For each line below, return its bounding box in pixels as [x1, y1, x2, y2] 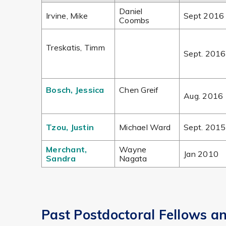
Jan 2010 [184, 149, 218, 159]
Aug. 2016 [184, 91, 223, 101]
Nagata [119, 153, 147, 163]
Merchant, [46, 144, 87, 154]
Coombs [119, 15, 150, 25]
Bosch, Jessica [46, 85, 104, 95]
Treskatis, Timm [46, 42, 105, 52]
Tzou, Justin [46, 122, 94, 132]
